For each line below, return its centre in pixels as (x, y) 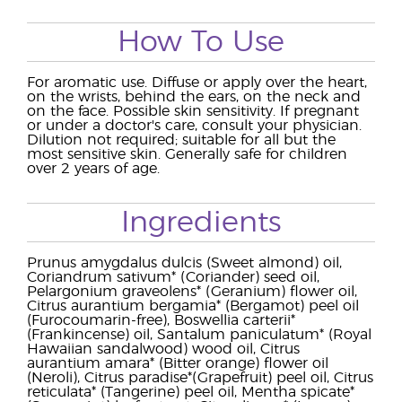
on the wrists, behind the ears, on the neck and (194, 97)
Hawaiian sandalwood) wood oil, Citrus (163, 349)
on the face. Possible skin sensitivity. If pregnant (193, 111)
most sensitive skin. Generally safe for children (187, 154)
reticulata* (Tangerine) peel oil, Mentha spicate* (191, 392)
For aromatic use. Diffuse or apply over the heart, (197, 83)
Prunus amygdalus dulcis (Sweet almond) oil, (184, 263)
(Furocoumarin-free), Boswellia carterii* (161, 320)
